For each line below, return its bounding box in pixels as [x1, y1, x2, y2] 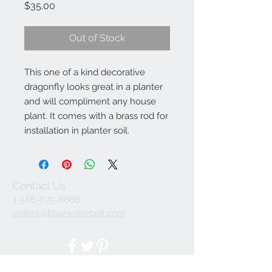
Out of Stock [69, 32, 125, 44]
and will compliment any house [24, 96, 156, 107]
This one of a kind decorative [24, 67, 145, 78]
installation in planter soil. [24, 125, 129, 136]
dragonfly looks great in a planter [24, 81, 163, 92]
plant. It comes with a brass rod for [24, 110, 168, 121]
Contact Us [13, 180, 66, 192]
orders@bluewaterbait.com [13, 208, 126, 219]
